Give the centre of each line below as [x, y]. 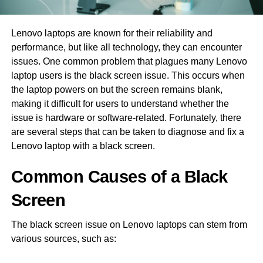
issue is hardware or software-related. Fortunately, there [126, 117]
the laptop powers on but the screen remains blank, [117, 89]
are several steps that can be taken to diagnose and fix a [127, 131]
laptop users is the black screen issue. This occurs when [128, 75]
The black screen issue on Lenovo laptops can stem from [129, 224]
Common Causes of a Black [119, 176]
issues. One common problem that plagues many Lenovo [129, 61]
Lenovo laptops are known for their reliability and [112, 33]
